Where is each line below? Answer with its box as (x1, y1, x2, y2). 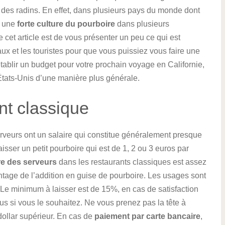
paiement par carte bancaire (94, 212, 200, 220)
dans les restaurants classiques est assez (57, 158, 206, 166)
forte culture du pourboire (17, 20, 116, 28)
